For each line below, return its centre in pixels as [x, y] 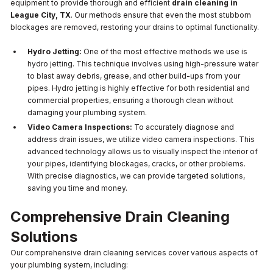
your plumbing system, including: [69, 264]
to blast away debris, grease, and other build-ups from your [134, 76]
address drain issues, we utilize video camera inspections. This [141, 139]
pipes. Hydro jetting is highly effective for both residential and [139, 88]
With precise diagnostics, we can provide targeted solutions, [136, 175]
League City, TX [41, 15]
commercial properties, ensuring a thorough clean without [130, 100]
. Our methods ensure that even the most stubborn [161, 15]
